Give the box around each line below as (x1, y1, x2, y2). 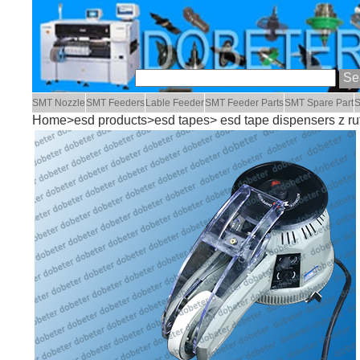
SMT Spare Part (284, 97, 354, 109)
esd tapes (154, 113, 211, 128)
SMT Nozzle (32, 97, 86, 109)
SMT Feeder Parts (205, 97, 284, 109)
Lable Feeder (145, 97, 205, 109)
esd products (74, 113, 148, 128)
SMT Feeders (86, 97, 145, 109)
